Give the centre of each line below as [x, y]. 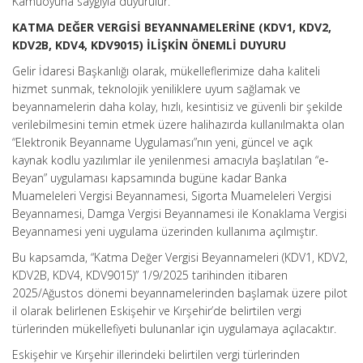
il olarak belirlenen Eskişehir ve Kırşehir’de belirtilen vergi [157, 311]
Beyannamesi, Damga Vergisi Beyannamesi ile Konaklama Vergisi [179, 214]
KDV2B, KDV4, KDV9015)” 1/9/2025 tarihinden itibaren [150, 275]
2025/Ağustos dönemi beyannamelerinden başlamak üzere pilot [180, 293]
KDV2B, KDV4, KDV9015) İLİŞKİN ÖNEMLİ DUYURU [149, 45]
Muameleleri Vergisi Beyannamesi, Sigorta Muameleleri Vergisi [172, 196]
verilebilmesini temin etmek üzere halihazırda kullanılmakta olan [178, 124]
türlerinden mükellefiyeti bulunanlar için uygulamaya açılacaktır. [174, 329]
